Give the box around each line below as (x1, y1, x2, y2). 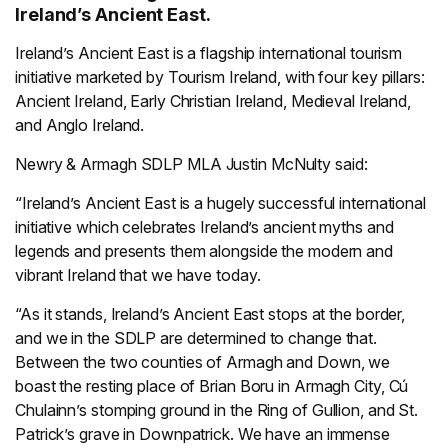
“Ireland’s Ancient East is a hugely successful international (15, 193, 426, 213)
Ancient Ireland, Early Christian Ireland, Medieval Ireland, (15, 91, 412, 111)
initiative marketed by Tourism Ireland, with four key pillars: (15, 67, 425, 87)
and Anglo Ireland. (15, 115, 145, 135)
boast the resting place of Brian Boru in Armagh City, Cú (15, 376, 409, 396)
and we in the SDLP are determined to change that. (15, 328, 378, 348)
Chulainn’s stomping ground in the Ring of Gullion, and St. (15, 400, 419, 420)
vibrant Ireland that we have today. (15, 265, 261, 285)
